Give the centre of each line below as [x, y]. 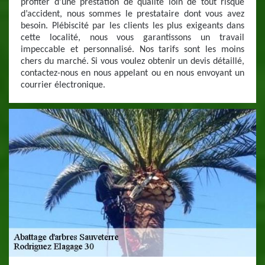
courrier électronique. [63, 85]
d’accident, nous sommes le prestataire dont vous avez [132, 14]
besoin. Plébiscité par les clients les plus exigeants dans [132, 26]
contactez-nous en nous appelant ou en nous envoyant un [132, 73]
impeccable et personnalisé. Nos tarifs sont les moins [132, 50]
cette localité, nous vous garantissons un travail [132, 38]
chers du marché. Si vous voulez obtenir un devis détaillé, [132, 62]
